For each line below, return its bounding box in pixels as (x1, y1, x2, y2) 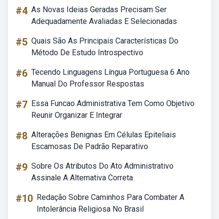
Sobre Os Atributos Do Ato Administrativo (31, 161, 174, 171)
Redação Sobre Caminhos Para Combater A (37, 193, 184, 202)
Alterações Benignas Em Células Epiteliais (31, 130, 176, 139)
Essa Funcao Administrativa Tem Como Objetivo (31, 99, 195, 108)
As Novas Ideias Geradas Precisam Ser (31, 5, 167, 14)
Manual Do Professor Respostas (31, 79, 144, 88)
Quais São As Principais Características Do (31, 36, 178, 45)
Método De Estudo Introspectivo (31, 48, 143, 57)
